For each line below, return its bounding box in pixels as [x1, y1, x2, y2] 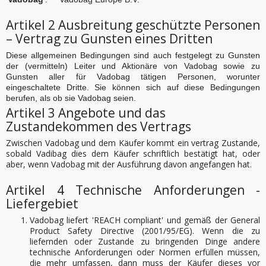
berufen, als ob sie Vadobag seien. [6, 93, 136, 103]
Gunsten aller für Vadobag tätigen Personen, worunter [6, 72, 260, 81]
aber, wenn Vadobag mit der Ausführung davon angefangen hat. [6, 159, 252, 170]
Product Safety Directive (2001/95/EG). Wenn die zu [30, 225, 260, 236]
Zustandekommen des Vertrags [6, 118, 191, 135]
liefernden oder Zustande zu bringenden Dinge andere [30, 236, 260, 247]
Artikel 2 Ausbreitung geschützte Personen [6, 17, 260, 33]
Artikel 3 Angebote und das [6, 104, 166, 121]
